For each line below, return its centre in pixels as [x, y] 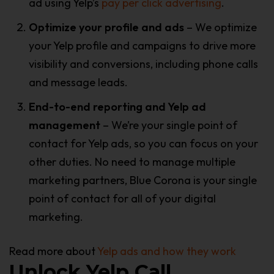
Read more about [53, 251]
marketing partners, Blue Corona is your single [143, 180]
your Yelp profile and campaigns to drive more [142, 45]
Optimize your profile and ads [106, 27]
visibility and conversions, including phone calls [143, 64]
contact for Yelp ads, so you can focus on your [143, 143]
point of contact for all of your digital [122, 198]
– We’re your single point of [169, 125]
